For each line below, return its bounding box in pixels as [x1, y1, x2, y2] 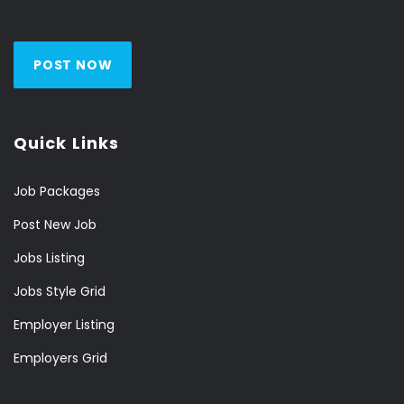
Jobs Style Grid [14, 282, 106, 300]
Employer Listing [14, 316, 115, 334]
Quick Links [14, 132, 120, 154]
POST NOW [33, 56, 113, 74]
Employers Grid [14, 349, 107, 367]
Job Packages [14, 182, 100, 200]
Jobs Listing [14, 249, 85, 267]
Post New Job [14, 216, 96, 234]
